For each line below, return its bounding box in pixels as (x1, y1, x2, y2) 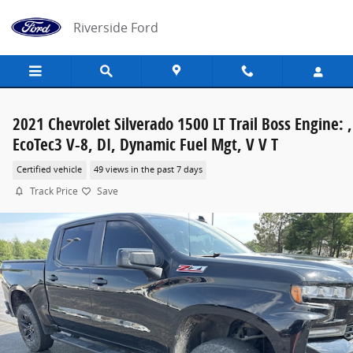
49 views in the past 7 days (93, 164, 203, 176)
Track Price (30, 184, 78, 198)
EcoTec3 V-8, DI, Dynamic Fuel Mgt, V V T (13, 133, 278, 155)
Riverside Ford (73, 19, 158, 36)
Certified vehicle (17, 164, 83, 176)
